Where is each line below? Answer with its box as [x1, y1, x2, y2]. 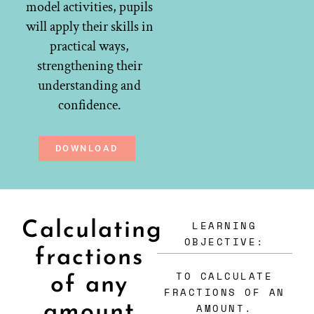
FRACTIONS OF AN [164, 285, 285, 300]
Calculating [22, 219, 163, 244]
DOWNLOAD [55, 143, 118, 154]
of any [50, 273, 129, 299]
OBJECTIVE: [184, 234, 265, 250]
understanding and [38, 76, 142, 95]
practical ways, [50, 37, 130, 56]
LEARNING [192, 218, 257, 233]
